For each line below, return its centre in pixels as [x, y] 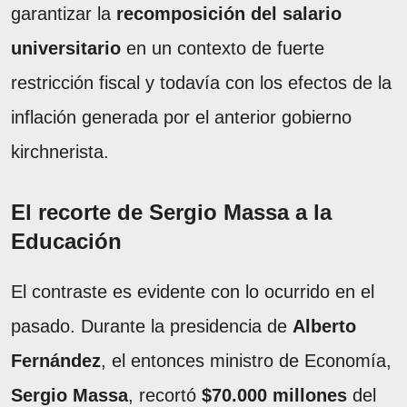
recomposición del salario [229, 13]
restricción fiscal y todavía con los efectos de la [201, 82]
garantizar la [64, 13]
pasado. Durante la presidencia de [152, 326]
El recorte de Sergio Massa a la [171, 212]
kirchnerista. [63, 151]
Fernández [56, 360]
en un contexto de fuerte [223, 48]
